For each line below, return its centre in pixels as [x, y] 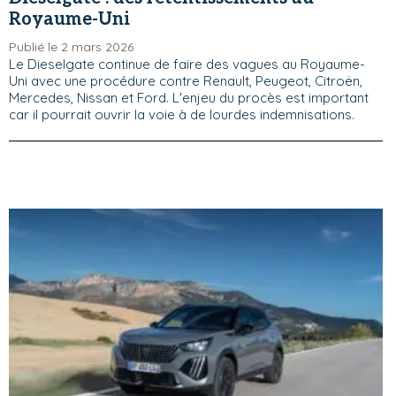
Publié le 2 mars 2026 [71, 47]
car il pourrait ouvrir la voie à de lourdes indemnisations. [182, 114]
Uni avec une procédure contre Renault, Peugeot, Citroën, [186, 81]
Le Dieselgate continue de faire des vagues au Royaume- [187, 64]
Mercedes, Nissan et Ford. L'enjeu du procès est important [189, 98]
